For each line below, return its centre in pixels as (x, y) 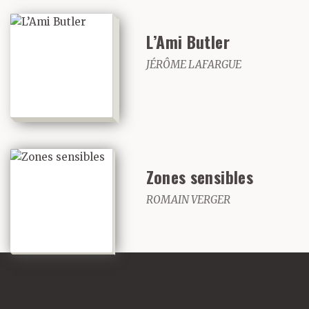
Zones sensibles (199, 177)
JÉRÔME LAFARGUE (193, 65)
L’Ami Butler (188, 42)
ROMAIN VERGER (188, 200)
